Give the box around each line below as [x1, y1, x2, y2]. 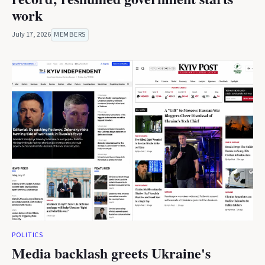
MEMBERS [54, 30, 86, 40]
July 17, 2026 [12, 30, 51, 40]
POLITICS [12, 230, 43, 240]
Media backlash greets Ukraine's [12, 243, 211, 263]
